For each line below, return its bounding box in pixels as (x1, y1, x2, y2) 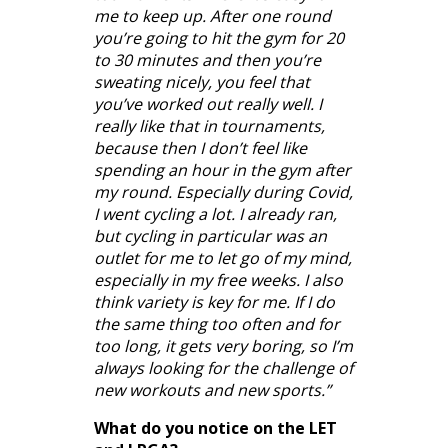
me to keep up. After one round (94, 4, 331, 27)
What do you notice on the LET (94, 416, 337, 439)
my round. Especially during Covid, (94, 180, 353, 203)
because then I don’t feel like (94, 136, 307, 159)
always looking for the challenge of (94, 356, 353, 379)
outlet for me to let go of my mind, (94, 246, 352, 269)
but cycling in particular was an (94, 224, 327, 247)
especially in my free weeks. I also (94, 268, 343, 291)
